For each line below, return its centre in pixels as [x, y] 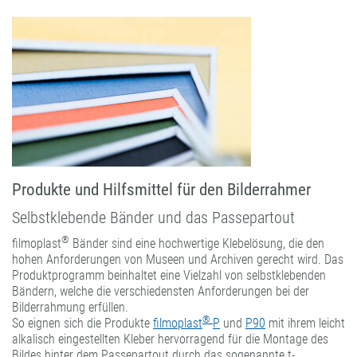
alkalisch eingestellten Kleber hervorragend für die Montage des [170, 339]
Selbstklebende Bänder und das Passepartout [153, 217]
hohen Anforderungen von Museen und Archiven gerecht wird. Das [178, 259]
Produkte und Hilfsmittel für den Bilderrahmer [161, 189]
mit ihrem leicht [305, 323]
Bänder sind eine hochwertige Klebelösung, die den [197, 243]
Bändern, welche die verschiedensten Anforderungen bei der [161, 291]
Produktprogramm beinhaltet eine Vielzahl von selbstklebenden [169, 275]
